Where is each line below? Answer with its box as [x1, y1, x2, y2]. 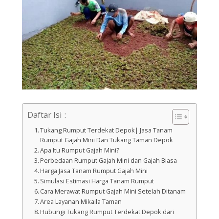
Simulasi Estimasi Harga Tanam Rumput [40, 177, 154, 186]
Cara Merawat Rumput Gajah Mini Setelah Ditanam [40, 187, 186, 196]
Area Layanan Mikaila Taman [40, 197, 122, 206]
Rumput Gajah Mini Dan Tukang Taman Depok [40, 136, 174, 145]
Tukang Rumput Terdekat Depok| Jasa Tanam [40, 126, 173, 135]
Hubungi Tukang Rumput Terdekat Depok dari [40, 208, 175, 217]
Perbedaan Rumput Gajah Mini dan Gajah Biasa [40, 156, 177, 165]
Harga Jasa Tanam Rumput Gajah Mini [40, 167, 148, 175]
